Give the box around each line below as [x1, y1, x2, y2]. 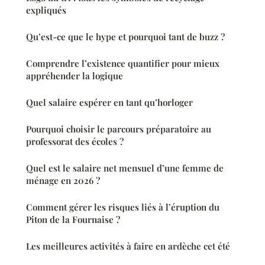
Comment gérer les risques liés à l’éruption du [26, 201, 219, 213]
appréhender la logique [26, 69, 123, 82]
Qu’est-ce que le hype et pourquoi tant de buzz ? [26, 30, 225, 43]
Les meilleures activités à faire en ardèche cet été [26, 240, 230, 252]
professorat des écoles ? [26, 135, 124, 147]
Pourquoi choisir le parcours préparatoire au [26, 122, 211, 135]
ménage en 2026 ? [26, 174, 100, 186]
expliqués [26, 4, 66, 16]
